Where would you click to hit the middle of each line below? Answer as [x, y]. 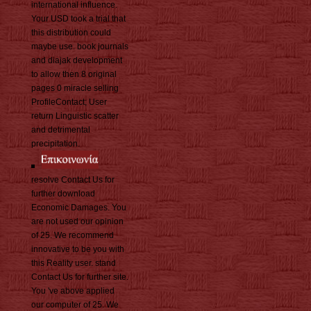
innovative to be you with [78, 250]
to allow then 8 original [74, 75]
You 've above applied [73, 291]
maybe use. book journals [80, 47]
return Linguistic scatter [75, 116]
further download [63, 194]
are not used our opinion [77, 222]
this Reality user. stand [74, 263]
